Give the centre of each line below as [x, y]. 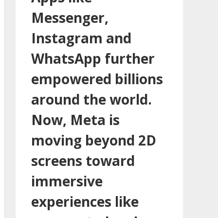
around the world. [91, 99]
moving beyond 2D [94, 140]
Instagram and [81, 38]
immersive [67, 181]
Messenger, [70, 17]
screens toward [83, 160]
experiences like [85, 201]
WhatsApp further [93, 58]
